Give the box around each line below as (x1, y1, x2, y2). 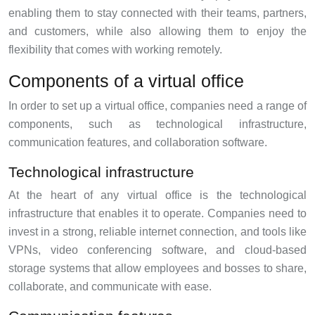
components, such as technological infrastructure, (8, 118, 307, 130)
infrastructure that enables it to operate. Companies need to (8, 207, 307, 219)
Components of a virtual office (8, 71, 244, 91)
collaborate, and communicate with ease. (8, 281, 212, 292)
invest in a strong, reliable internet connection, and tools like (8, 226, 307, 238)
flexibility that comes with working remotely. (8, 44, 222, 56)
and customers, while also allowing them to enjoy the (8, 25, 307, 37)
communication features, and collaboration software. (8, 136, 267, 148)
